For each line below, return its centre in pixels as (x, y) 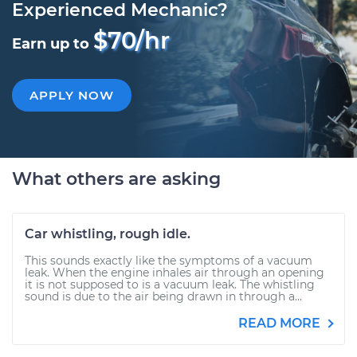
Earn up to (53, 44)
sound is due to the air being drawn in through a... (163, 296)
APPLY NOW (72, 95)
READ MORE (281, 323)
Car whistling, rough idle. (108, 234)
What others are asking (116, 179)
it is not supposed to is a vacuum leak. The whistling (170, 284)
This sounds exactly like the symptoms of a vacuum (169, 261)
